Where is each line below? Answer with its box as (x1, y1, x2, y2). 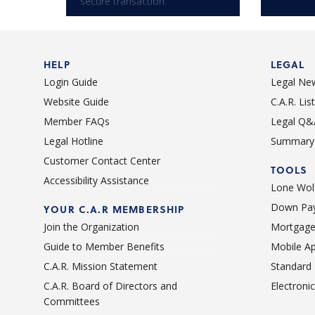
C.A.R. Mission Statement (44, 259, 157, 274)
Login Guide (44, 75, 98, 89)
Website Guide (44, 95, 109, 109)
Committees (44, 295, 100, 309)
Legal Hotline (44, 134, 103, 148)
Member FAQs (44, 115, 110, 129)
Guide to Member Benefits (44, 240, 165, 254)
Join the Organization (44, 220, 139, 234)
